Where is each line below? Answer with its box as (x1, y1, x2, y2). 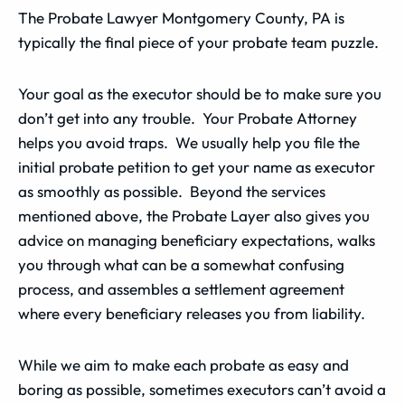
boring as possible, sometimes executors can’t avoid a (18, 380, 386, 399)
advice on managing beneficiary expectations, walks (18, 231, 375, 250)
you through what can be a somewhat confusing (18, 255, 344, 274)
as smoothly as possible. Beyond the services (18, 182, 325, 201)
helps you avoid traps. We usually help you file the (18, 133, 360, 152)
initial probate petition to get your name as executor (18, 157, 375, 176)
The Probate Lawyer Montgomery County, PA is (18, 8, 344, 27)
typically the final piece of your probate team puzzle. (18, 33, 382, 52)
